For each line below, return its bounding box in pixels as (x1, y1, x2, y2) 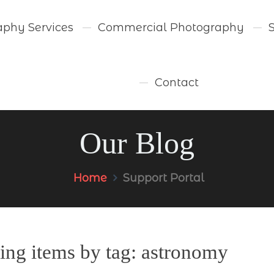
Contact (154, 76, 199, 89)
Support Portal (122, 171, 204, 185)
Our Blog (80, 127, 194, 160)
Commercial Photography (98, 21, 245, 34)
